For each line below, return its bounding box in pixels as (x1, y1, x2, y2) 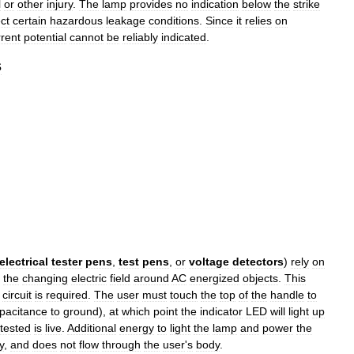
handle (270, 288, 304, 301)
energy (119, 321, 154, 334)
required (46, 288, 88, 301)
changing (22, 271, 68, 284)
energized (190, 271, 239, 284)
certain (13, 14, 47, 28)
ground (63, 304, 99, 318)
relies (245, 14, 272, 28)
